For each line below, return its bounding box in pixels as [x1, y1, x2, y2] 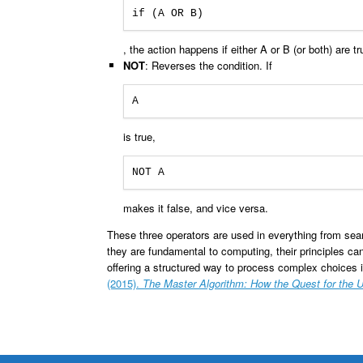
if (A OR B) [131, 6, 203, 19]
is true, [122, 128, 156, 144]
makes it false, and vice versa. [122, 199, 268, 216]
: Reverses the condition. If [144, 57, 272, 73]
